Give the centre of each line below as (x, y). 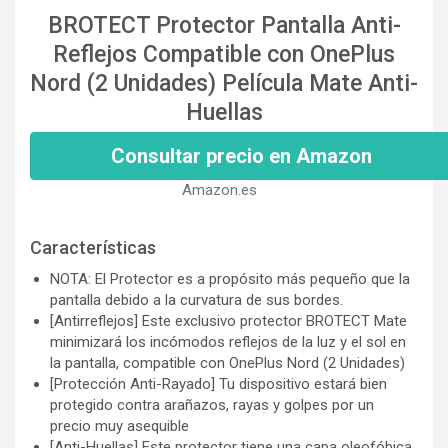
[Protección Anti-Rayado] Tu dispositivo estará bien (218, 384)
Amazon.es (219, 190)
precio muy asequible (119, 426)
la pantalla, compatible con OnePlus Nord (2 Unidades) (227, 363)
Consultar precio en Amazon (241, 156)
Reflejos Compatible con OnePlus (224, 55)
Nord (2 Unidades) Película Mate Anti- (224, 84)
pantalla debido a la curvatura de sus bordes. (196, 300)
